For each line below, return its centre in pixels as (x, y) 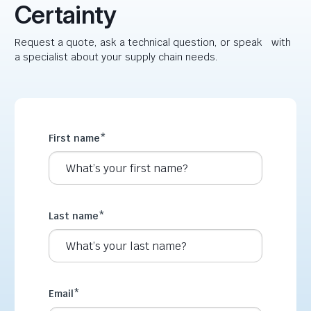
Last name (74, 216)
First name (74, 138)
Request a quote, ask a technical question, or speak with (153, 43)
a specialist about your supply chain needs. (116, 57)
